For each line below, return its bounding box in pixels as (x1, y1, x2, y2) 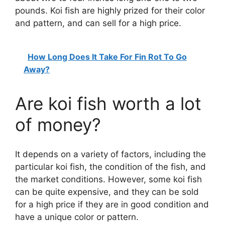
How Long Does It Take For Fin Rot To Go (28, 52, 187, 62)
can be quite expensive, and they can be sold (15, 186, 199, 197)
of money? (15, 114, 101, 136)
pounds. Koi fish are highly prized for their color (15, 5, 205, 16)
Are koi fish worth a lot (15, 93, 201, 115)
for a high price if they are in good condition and (15, 199, 209, 209)
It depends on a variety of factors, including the (15, 149, 206, 159)
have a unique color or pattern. (15, 211, 139, 222)
